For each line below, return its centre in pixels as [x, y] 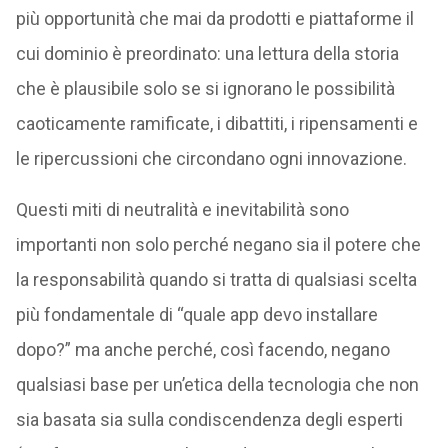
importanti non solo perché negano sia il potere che [218, 244]
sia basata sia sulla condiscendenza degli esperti [209, 419]
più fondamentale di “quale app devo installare [196, 314]
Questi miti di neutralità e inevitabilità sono [182, 209]
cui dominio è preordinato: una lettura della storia [207, 53]
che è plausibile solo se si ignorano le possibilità [205, 88]
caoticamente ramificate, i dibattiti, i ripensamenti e [216, 123]
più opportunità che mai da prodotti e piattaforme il [214, 18]
